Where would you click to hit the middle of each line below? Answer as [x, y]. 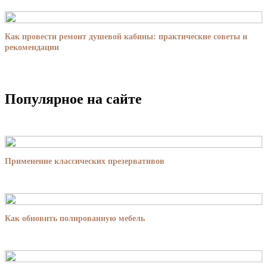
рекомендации [32, 48]
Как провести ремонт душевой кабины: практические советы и [126, 37]
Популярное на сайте [73, 99]
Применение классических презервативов [85, 162]
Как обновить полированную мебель [75, 219]
